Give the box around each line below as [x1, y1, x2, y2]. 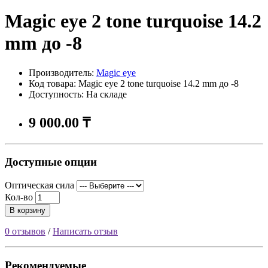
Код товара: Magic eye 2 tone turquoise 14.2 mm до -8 [29, 78, 239, 89]
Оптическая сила [5, 179, 74, 190]
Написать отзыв [53, 226, 118, 236]
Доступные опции [5, 156, 97, 169]
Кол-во [5, 191, 33, 202]
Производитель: [29, 67, 96, 78]
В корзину [10, 205, 45, 215]
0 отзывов [5, 226, 45, 236]
